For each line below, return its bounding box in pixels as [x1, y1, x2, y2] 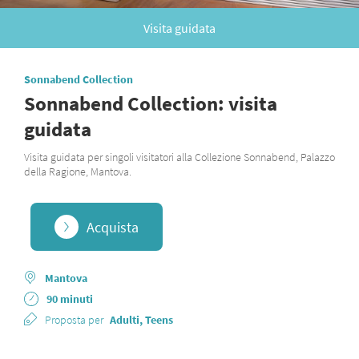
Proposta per [45, 313, 103, 327]
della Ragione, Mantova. [24, 164, 131, 179]
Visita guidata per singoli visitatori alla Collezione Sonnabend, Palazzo [24, 150, 335, 164]
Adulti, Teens [110, 313, 173, 327]
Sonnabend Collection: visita [24, 91, 277, 116]
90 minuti [46, 292, 93, 306]
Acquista [86, 217, 139, 236]
